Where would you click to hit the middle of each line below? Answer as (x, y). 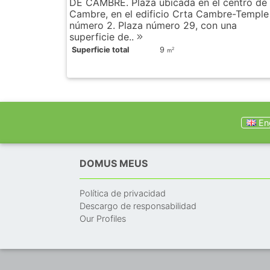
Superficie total (100, 49)
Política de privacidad (123, 193)
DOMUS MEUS (114, 163)
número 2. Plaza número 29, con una (153, 25)
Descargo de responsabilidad (138, 206)
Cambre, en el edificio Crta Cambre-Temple (169, 14)
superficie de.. (103, 36)
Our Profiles (103, 218)
